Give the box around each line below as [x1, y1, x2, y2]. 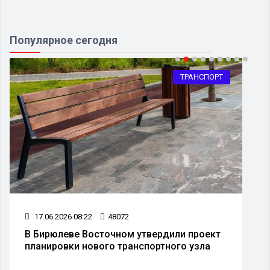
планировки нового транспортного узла [25, 240, 210, 252]
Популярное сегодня [10, 33, 118, 46]
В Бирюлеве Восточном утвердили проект [25, 228, 221, 240]
